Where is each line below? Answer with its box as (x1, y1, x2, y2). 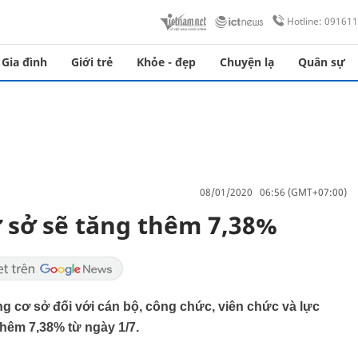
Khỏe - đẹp (137, 54, 196, 70)
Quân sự (298, 54, 345, 70)
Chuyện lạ (220, 54, 274, 70)
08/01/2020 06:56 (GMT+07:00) (200, 185, 347, 199)
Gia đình (2, 54, 47, 70)
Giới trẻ (71, 54, 113, 70)
